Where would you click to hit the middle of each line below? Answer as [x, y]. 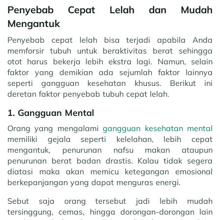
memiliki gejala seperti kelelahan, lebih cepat [110, 139]
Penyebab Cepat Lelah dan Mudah [110, 10]
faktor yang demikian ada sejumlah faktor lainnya [110, 72]
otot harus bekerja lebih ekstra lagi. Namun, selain [110, 61]
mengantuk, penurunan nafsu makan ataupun [110, 150]
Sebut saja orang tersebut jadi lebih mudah [110, 201]
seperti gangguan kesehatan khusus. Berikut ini [110, 83]
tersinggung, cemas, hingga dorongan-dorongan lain [110, 212]
